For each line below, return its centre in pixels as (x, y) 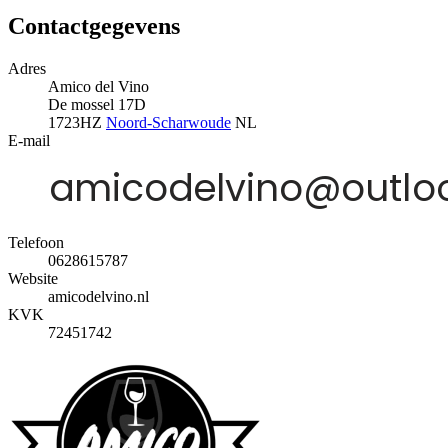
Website (33, 278)
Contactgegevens (94, 25)
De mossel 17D (97, 104)
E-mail (29, 140)
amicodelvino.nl (98, 296)
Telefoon (36, 242)
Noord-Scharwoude (168, 122)
